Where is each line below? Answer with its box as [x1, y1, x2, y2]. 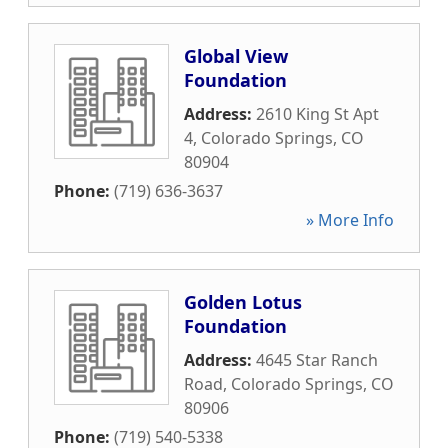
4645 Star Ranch [256, 349, 378, 371]
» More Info [306, 209, 394, 231]
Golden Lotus [184, 290, 302, 314]
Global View [184, 44, 288, 68]
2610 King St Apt [256, 103, 379, 125]
